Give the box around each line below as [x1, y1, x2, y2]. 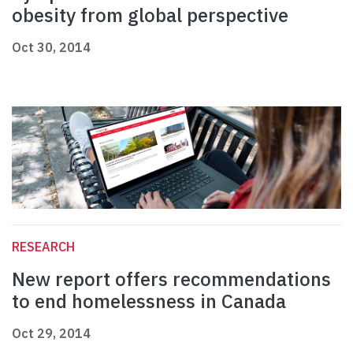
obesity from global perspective [12, 2, 288, 28]
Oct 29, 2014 [12, 325, 91, 342]
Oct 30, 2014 [12, 39, 91, 56]
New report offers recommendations [12, 266, 331, 292]
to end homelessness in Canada [12, 288, 286, 314]
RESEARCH [12, 239, 75, 255]
